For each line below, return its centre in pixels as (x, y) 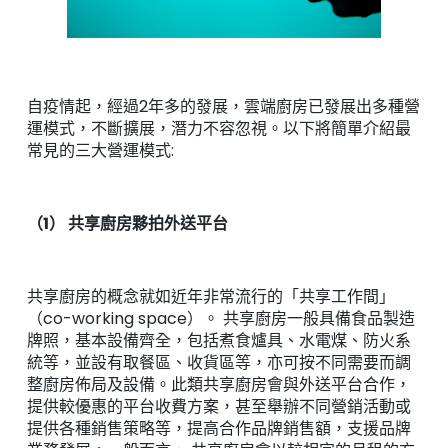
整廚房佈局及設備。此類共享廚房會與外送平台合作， (218, 384)
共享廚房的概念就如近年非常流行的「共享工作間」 (210, 296)
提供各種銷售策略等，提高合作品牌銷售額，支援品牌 (218, 428)
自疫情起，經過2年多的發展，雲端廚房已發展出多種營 (223, 107)
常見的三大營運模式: (100, 151)
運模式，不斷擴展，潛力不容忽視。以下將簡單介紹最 (218, 129)
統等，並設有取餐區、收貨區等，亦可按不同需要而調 (218, 362)
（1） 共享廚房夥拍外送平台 (127, 223)
